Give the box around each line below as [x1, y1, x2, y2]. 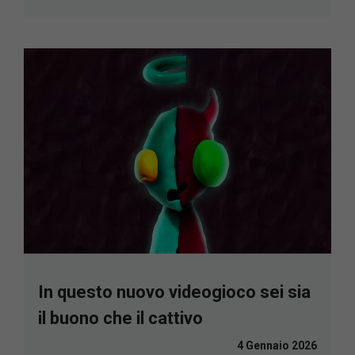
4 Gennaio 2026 [237, 338, 317, 352]
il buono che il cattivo [38, 307, 203, 328]
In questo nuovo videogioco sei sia [38, 281, 311, 302]
